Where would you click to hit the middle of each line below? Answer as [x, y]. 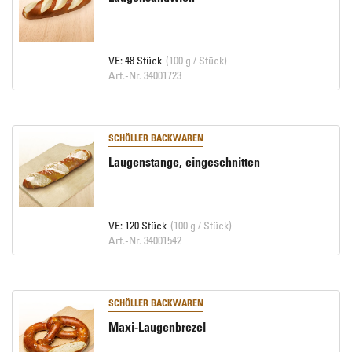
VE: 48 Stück [135, 60]
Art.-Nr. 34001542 [145, 240]
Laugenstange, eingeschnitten [184, 162]
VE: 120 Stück [137, 225]
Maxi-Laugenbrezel [157, 327]
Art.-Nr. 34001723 [145, 75]
